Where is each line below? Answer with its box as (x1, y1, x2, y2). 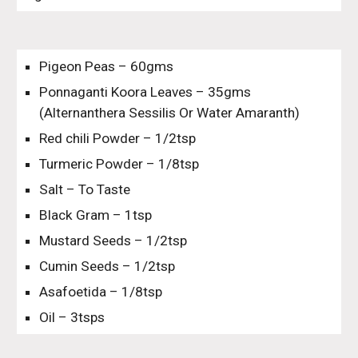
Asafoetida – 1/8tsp (39, 284, 163, 300)
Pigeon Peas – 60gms (39, 58, 174, 74)
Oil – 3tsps (39, 309, 105, 325)
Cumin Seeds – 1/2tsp (39, 258, 176, 274)
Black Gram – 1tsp (39, 207, 153, 223)
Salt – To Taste (39, 181, 131, 197)
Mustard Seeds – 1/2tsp (39, 233, 188, 249)
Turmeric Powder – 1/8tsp (39, 156, 200, 172)
